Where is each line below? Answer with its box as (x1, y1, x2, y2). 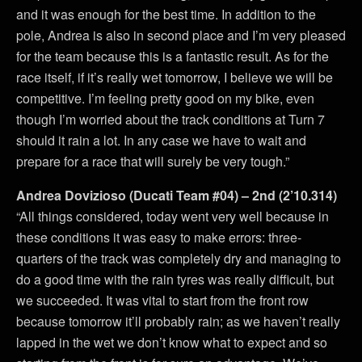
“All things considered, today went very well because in (16, 206, 329, 225)
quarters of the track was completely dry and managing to (16, 248, 341, 267)
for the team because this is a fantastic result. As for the (16, 46, 329, 65)
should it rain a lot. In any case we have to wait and (16, 130, 306, 149)
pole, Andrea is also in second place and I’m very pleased (16, 25, 346, 44)
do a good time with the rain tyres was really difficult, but (16, 269, 334, 288)
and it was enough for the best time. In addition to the (16, 4, 316, 23)
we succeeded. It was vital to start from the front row (16, 290, 309, 309)
